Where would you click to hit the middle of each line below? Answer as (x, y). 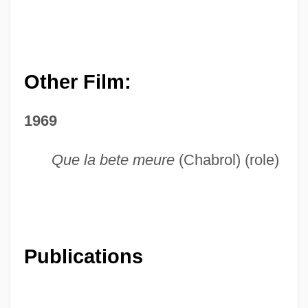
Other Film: (77, 81)
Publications (83, 256)
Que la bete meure (113, 159)
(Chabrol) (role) (227, 159)
